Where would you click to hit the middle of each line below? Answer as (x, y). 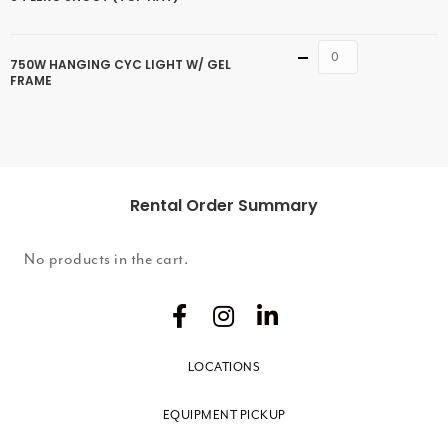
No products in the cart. (106, 259)
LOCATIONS (224, 367)
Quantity (369, 53)
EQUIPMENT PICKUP (224, 415)
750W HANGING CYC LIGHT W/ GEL (120, 64)
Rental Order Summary (224, 205)
